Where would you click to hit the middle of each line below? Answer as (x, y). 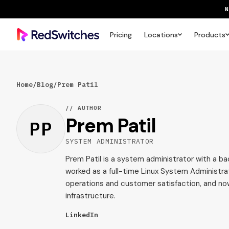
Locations (161, 35)
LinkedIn (82, 215)
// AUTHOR (84, 108)
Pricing (121, 35)
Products (210, 35)
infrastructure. (90, 196)
